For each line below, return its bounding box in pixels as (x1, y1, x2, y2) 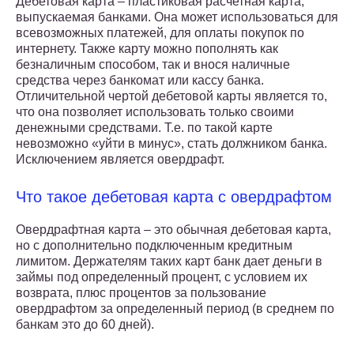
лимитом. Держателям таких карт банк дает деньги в (16, 254, 322, 269)
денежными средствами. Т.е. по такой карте (16, 121, 273, 135)
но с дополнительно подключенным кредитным (16, 239, 292, 253)
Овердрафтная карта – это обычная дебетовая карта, (16, 223, 331, 237)
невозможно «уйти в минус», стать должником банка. (16, 137, 327, 151)
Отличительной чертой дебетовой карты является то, (16, 89, 327, 104)
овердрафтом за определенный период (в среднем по (16, 302, 334, 316)
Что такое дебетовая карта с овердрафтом (16, 188, 332, 206)
